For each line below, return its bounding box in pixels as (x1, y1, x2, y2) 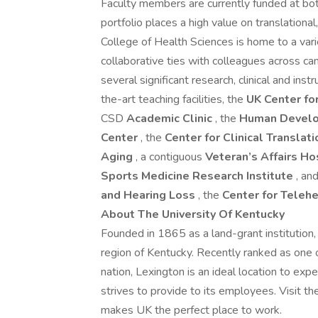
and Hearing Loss (101, 187, 198, 203)
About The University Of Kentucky (101, 207, 285, 222)
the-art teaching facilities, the (101, 92, 246, 107)
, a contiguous (136, 149, 205, 165)
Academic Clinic (126, 111, 215, 126)
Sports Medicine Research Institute (101, 168, 296, 184)
